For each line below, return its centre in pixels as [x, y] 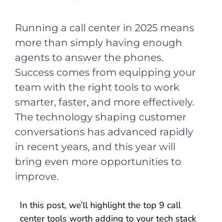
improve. [37, 176]
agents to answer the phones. [89, 57]
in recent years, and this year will [95, 146]
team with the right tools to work [97, 87]
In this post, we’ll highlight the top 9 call [100, 205]
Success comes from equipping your [105, 72]
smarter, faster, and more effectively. [105, 102]
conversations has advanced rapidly [104, 132]
